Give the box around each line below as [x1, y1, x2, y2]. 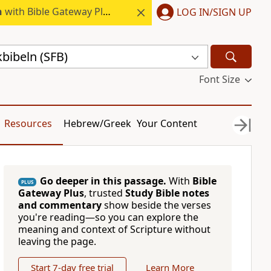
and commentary [18, 198, 102, 212]
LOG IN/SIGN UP [177, 5, 252, 19]
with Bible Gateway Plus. [2, 5, 103, 18]
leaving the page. [18, 235, 96, 248]
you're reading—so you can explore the [18, 211, 198, 224]
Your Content [137, 117, 198, 130]
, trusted [83, 186, 125, 200]
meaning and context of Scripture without [18, 223, 211, 236]
